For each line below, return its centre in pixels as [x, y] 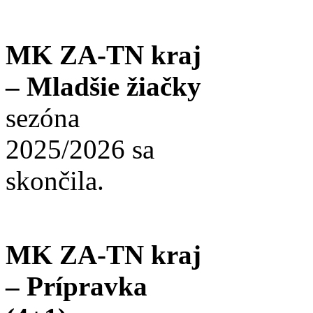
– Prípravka [77, 286]
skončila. [55, 181]
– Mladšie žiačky [103, 87]
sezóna [43, 118]
